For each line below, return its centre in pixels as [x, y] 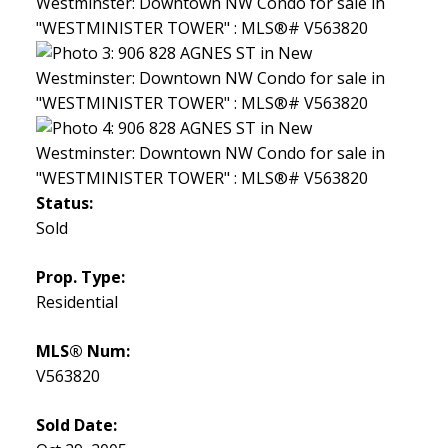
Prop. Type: [80, 277]
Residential [76, 302]
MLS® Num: [82, 351]
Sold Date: [76, 425]
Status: [64, 203]
